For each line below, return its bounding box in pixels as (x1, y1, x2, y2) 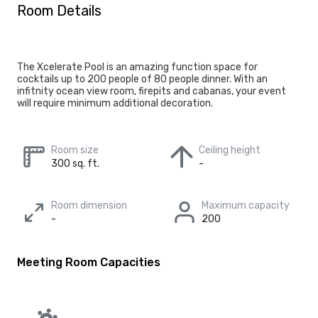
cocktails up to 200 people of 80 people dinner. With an (17, 73, 268, 85)
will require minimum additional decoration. (17, 97, 213, 109)
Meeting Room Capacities (17, 256, 160, 269)
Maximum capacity (202, 199, 290, 212)
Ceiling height (199, 144, 261, 156)
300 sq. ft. (51, 158, 99, 170)
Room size (51, 144, 99, 156)
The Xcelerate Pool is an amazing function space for (17, 61, 258, 73)
